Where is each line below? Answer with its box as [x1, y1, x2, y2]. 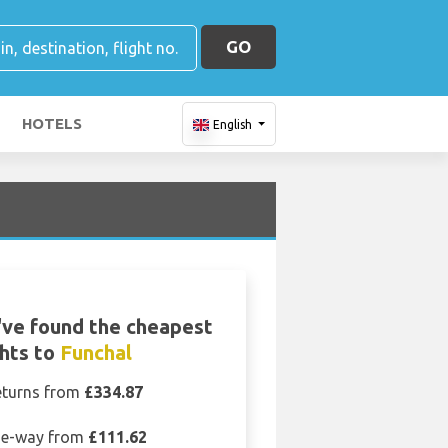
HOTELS [22, 115, 82, 132]
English [212, 118, 252, 131]
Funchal [59, 341, 132, 364]
